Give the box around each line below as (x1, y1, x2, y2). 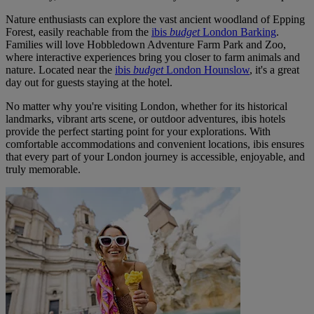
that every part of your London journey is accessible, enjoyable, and (6, 150, 305, 163)
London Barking (200, 25, 276, 38)
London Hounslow (163, 63, 250, 76)
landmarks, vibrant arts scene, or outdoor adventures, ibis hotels (6, 112, 285, 125)
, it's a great (250, 63, 299, 76)
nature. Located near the (6, 63, 115, 76)
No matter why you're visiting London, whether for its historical (6, 100, 287, 112)
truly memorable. (6, 163, 81, 175)
